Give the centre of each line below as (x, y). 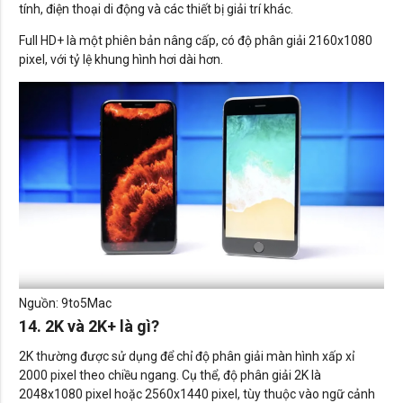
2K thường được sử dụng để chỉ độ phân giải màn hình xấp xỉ (187, 357)
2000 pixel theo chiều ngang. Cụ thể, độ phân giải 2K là (170, 376)
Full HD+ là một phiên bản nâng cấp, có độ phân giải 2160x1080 (196, 40)
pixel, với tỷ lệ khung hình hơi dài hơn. (121, 59)
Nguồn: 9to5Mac (65, 304)
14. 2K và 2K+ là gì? (89, 327)
